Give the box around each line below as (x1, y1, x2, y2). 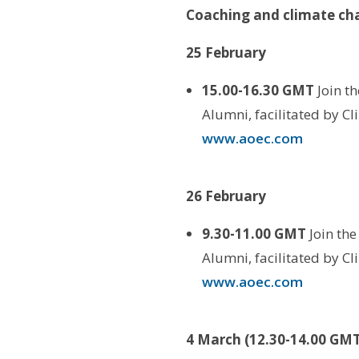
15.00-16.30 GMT (201, 80, 314, 99)
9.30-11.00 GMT (201, 224, 306, 243)
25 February (186, 42, 266, 62)
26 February (186, 186, 266, 205)
